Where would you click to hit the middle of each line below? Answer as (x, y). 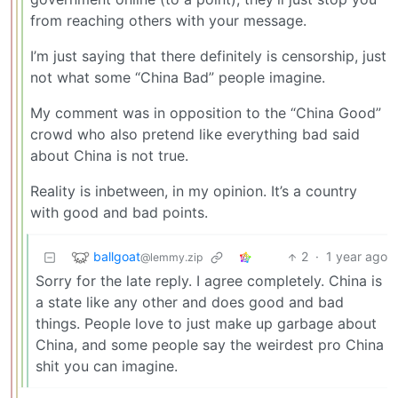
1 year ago (357, 257)
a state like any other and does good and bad (190, 302)
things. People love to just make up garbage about (206, 324)
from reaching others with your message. (168, 21)
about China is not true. (109, 156)
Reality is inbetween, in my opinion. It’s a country (194, 191)
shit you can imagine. (107, 366)
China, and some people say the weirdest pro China (210, 345)
